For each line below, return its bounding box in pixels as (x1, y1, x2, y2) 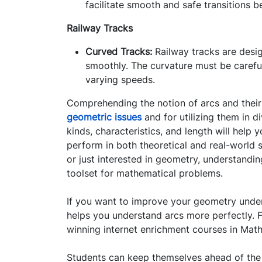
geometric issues (67, 111, 142, 123)
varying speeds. (85, 73, 155, 85)
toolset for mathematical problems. (67, 167, 223, 179)
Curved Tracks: (85, 45, 152, 57)
